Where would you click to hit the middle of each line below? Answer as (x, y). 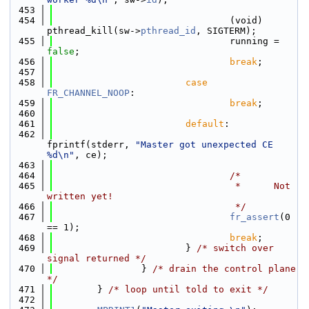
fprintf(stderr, (91, 144)
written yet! (80, 196)
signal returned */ (97, 258)
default (205, 124)
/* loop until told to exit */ (188, 289)
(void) (158, 20)
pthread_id (168, 31)
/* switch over (235, 248)
